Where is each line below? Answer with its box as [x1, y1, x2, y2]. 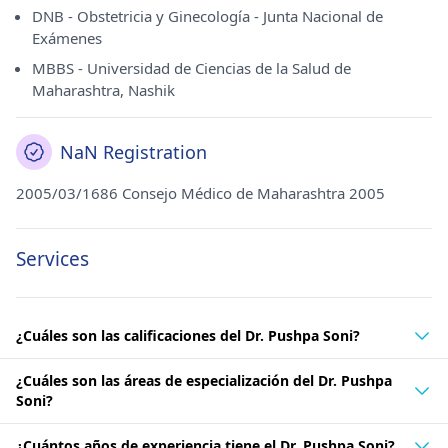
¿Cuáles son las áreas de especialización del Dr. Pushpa [16, 371, 392, 390]
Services [16, 246, 89, 272]
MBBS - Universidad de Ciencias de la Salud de [32, 58, 351, 78]
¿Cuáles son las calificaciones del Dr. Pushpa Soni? [16, 326, 360, 345]
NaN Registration [60, 140, 207, 164]
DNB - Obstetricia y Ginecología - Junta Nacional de [32, 6, 383, 26]
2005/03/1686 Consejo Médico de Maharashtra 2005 [16, 183, 385, 203]
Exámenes [32, 28, 102, 48]
